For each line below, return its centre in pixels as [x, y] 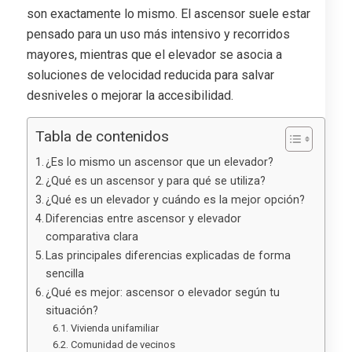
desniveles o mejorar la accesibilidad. [130, 96]
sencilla [65, 273]
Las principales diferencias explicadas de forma [169, 255]
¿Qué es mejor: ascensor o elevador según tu [163, 292]
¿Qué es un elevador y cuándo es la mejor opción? [176, 200]
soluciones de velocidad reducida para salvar [150, 75]
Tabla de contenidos [102, 136]
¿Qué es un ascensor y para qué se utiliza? [156, 181]
